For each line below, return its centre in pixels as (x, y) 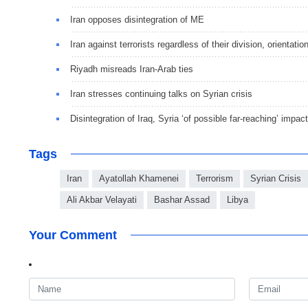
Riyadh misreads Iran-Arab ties (132, 69)
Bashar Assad (182, 200)
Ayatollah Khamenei (139, 179)
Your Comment (73, 235)
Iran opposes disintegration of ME (137, 20)
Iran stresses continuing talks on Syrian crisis (161, 94)
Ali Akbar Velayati (102, 200)
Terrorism (214, 179)
